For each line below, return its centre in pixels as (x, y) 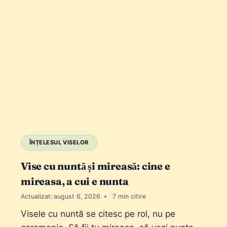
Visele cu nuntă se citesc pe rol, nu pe (98, 214)
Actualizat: (36, 197)
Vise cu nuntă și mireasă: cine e (96, 166)
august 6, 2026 (77, 197)
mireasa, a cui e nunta (75, 181)
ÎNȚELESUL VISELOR (59, 143)
